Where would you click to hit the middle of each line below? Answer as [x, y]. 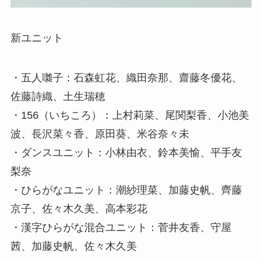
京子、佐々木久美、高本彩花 [79, 208]
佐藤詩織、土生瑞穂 [58, 96]
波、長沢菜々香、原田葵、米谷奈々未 [100, 134]
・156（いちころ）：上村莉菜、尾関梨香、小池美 [130, 115]
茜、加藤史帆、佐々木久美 [73, 246]
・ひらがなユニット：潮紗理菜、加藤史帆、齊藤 [126, 190]
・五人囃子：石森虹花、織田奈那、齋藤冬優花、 [126, 77]
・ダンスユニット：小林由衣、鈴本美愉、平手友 [126, 152]
